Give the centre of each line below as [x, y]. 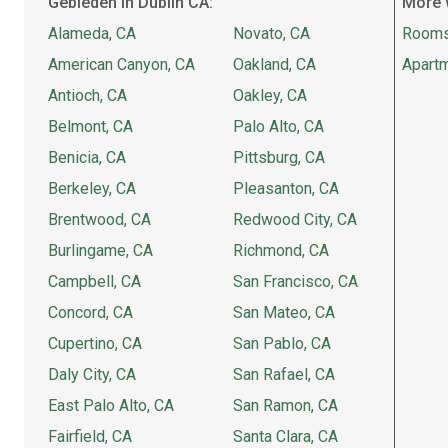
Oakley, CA [270, 95]
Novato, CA [271, 33]
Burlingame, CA [100, 250]
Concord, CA [90, 312]
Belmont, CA [90, 126]
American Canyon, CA [121, 64]
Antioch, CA [87, 95]
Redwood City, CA [295, 219]
